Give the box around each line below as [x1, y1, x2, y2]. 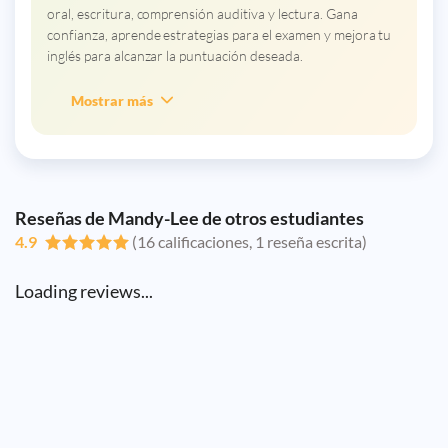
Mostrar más [71, 91, 153, 109]
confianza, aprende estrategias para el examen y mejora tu [47, 25, 392, 43]
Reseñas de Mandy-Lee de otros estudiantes [15, 206, 370, 229]
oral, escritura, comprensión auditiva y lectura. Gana [47, 4, 358, 22]
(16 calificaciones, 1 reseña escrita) [132, 231, 368, 251]
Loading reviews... [15, 279, 153, 302]
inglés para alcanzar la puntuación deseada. [47, 46, 303, 64]
